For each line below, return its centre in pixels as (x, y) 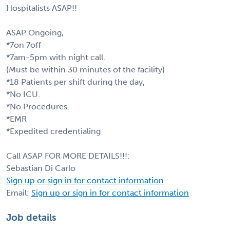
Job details (31, 217)
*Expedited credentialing (53, 131)
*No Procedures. (38, 106)
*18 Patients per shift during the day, (75, 82)
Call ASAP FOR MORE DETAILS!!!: (68, 156)
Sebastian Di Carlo (41, 168)
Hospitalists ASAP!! (42, 8)
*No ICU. (23, 94)
